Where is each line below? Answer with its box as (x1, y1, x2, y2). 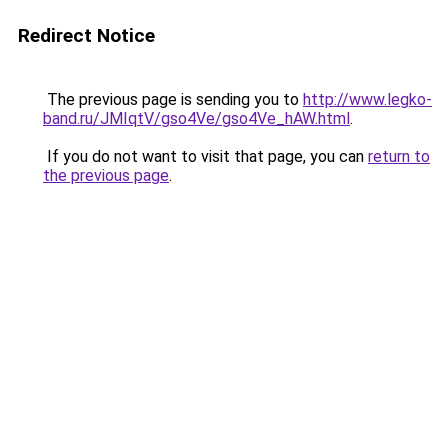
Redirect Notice (18, 24, 155, 47)
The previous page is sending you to (43, 90, 303, 109)
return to (368, 147, 430, 166)
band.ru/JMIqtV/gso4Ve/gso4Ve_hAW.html (43, 109, 350, 128)
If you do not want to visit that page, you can (43, 147, 368, 166)
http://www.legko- (303, 90, 432, 109)
